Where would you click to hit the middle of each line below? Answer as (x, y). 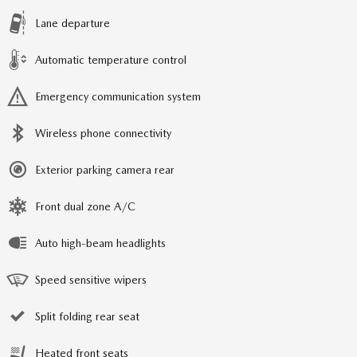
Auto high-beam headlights (100, 243)
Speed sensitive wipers (91, 280)
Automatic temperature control (111, 60)
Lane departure (73, 23)
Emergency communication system (118, 96)
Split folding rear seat (87, 316)
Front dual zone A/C (85, 206)
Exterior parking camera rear (105, 170)
